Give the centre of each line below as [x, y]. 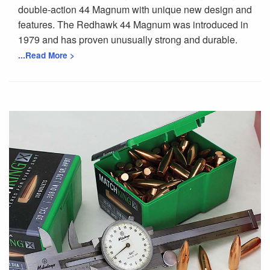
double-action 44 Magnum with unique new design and [135, 9]
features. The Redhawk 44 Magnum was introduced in [133, 24]
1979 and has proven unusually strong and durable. [128, 39]
